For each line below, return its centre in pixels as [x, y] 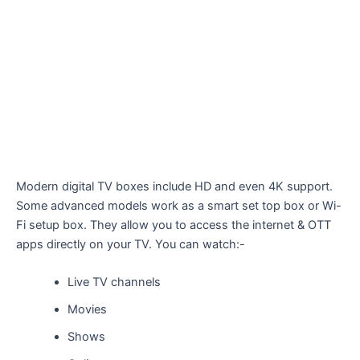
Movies [87, 310]
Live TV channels [114, 282]
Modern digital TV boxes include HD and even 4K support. [174, 186]
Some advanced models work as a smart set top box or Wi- [179, 205]
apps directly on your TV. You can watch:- [131, 244]
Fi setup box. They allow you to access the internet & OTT [174, 225]
